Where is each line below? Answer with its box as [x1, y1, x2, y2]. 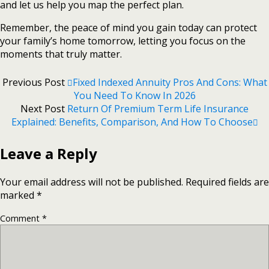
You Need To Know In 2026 [73, 89, 196, 103]
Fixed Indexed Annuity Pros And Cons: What [72, 76, 267, 89]
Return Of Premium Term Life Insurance [67, 102, 249, 116]
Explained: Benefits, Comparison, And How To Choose [11, 115, 253, 129]
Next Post [20, 102, 67, 116]
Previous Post [2, 76, 67, 89]
